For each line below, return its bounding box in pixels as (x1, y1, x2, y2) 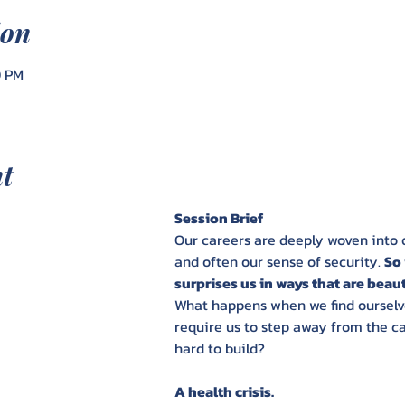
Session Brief (174, 207, 263, 229)
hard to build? (174, 337, 265, 359)
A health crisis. (174, 381, 277, 402)
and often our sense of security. (174, 250, 384, 272)
